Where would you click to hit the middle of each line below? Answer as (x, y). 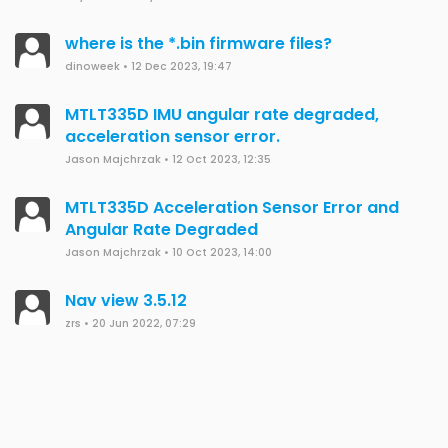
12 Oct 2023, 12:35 (221, 159)
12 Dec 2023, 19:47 (181, 66)
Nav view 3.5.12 (126, 300)
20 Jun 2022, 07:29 (144, 323)
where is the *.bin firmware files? (198, 43)
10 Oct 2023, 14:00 (222, 252)
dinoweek (92, 66)
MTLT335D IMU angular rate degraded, (222, 114)
